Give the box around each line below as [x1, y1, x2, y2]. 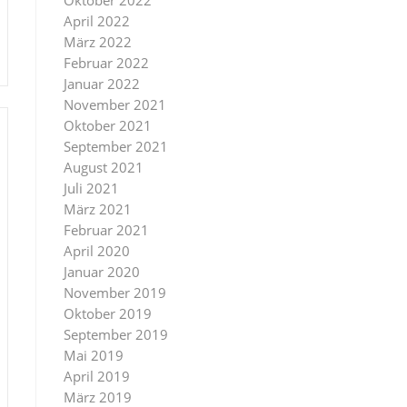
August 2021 [64, 158, 144, 176]
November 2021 [64, 95, 166, 114]
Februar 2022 [64, 54, 149, 72]
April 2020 [64, 242, 130, 260]
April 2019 [64, 367, 130, 385]
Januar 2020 [64, 263, 140, 281]
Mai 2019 [64, 346, 124, 364]
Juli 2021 [64, 179, 119, 197]
